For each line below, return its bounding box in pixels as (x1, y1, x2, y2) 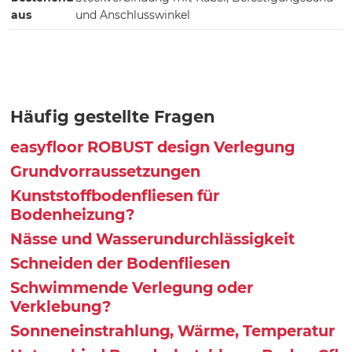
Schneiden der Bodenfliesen (10, 254, 231, 273)
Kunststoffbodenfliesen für (10, 186, 220, 206)
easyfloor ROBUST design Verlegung (10, 137, 295, 157)
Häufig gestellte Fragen (10, 107, 216, 127)
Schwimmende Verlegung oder (10, 278, 254, 298)
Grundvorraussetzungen (10, 162, 201, 181)
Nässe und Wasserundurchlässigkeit (10, 229, 295, 249)
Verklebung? (10, 297, 112, 317)
